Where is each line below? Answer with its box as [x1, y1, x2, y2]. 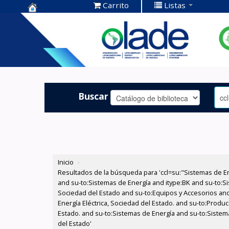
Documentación [28, 29, 104, 43]
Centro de [28, 13, 75, 27]
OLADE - [28, 45, 66, 59]
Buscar [78, 89, 109, 102]
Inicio [58, 157, 74, 167]
